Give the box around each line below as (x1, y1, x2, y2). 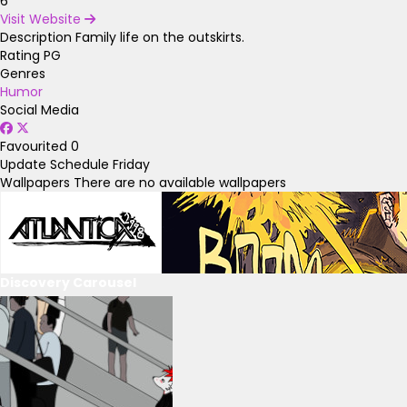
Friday (113, 155, 150, 174)
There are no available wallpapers (74, 174, 286, 193)
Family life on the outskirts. (75, 28, 244, 47)
